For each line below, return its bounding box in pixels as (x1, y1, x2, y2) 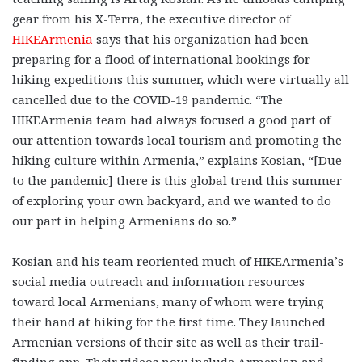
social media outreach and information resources (12, 272, 305, 289)
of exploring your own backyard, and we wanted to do (12, 192, 331, 208)
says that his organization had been (93, 30, 309, 47)
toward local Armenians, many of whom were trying (12, 293, 324, 309)
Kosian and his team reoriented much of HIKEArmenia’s (12, 252, 343, 269)
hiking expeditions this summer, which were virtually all (12, 70, 349, 87)
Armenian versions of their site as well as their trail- (12, 333, 324, 350)
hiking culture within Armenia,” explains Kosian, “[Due (12, 151, 342, 168)
